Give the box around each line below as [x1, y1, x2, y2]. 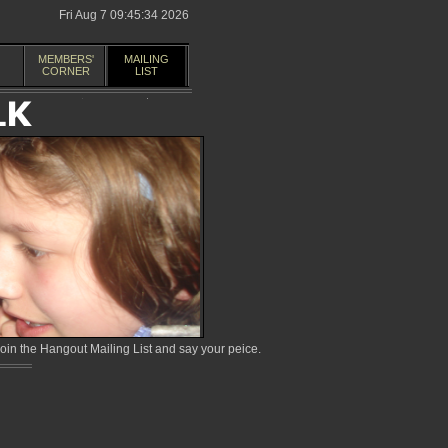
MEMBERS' [37, 53, 94, 65]
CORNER [41, 65, 90, 77]
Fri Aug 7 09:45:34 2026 [59, 8, 189, 22]
